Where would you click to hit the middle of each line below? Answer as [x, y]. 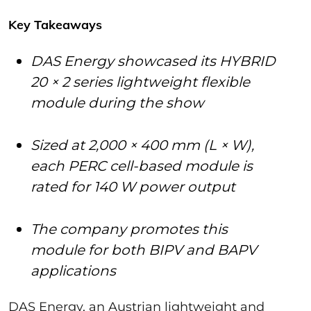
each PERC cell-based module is [142, 166]
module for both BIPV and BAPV [144, 250]
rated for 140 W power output [135, 186]
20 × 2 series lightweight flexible [140, 82]
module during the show [119, 102]
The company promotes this [129, 229]
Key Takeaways [55, 24]
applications [73, 270]
